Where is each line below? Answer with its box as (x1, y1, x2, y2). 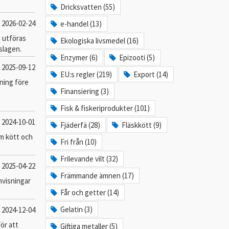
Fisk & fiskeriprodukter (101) (60, 103, 150, 113)
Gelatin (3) (60, 204, 93, 214)
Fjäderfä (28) (60, 120, 101, 130)
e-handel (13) (60, 19, 102, 29)
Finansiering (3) (60, 86, 109, 96)
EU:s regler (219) (60, 70, 112, 79)
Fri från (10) (60, 137, 97, 147)
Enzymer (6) (60, 53, 98, 62)
